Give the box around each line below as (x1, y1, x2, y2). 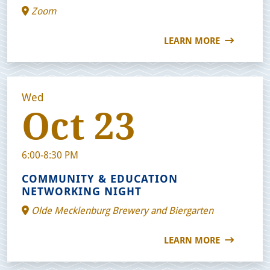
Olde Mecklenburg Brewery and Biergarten (29, 203, 213, 216)
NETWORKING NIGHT (22, 183, 142, 198)
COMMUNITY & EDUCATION (22, 171, 178, 186)
